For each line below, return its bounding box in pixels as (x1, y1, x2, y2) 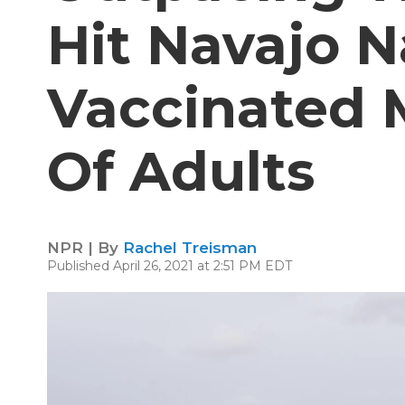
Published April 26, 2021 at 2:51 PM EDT (47, 258, 292, 274)
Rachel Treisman (123, 239, 257, 257)
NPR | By (47, 239, 123, 257)
